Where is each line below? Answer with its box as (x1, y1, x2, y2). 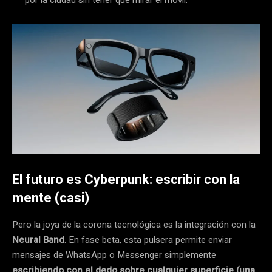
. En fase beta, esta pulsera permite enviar (64, 233, 232, 246)
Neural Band (12, 233, 64, 246)
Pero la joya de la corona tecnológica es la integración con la (12, 217, 256, 231)
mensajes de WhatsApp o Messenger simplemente (12, 248, 216, 262)
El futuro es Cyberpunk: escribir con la (12, 171, 240, 187)
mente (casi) (12, 189, 89, 205)
